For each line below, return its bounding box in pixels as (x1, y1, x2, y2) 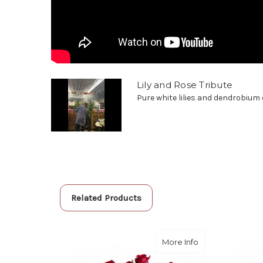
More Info (162, 237, 198, 247)
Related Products (70, 192, 141, 203)
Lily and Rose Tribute (136, 79, 233, 90)
